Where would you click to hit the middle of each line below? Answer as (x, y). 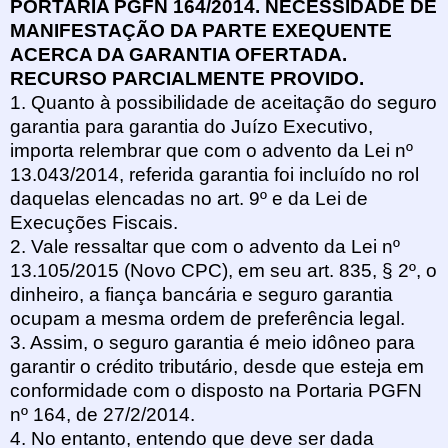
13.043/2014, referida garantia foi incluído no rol (214, 174)
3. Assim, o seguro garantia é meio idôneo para (212, 342)
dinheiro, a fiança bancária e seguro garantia (201, 294)
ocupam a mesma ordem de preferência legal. (207, 318)
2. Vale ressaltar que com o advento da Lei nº (205, 246)
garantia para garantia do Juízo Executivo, (191, 126)
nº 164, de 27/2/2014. (102, 414)
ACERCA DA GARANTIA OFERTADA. (178, 54)
